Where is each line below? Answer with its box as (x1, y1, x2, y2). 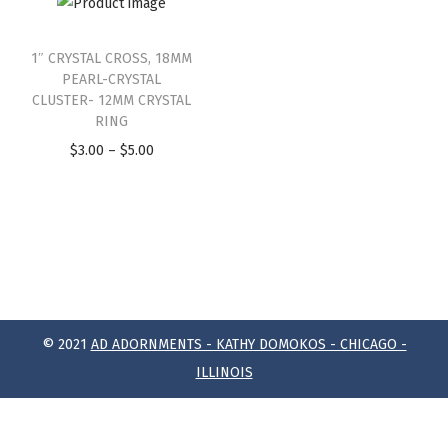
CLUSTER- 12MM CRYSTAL (32, 92, 192, 110)
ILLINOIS (195, 364, 253, 382)
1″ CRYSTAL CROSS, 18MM (31, 50, 193, 68)
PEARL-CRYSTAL (62, 71, 162, 89)
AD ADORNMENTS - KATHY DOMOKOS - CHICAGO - (90, 336, 407, 354)
